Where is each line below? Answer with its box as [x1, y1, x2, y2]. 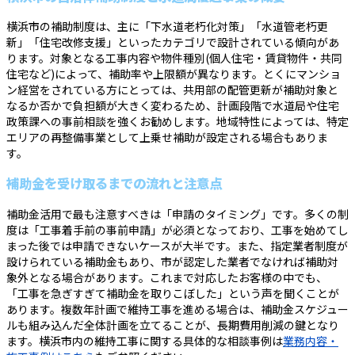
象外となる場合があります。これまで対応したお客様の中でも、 [6, 269, 327, 285]
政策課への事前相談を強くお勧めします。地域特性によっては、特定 [6, 113, 349, 129]
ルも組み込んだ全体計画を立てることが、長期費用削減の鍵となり [6, 316, 339, 333]
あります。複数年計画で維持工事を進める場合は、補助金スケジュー [6, 300, 349, 317]
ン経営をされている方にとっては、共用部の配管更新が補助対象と [6, 81, 338, 97]
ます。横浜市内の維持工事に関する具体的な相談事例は [6, 332, 283, 349]
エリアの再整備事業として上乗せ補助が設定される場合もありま [6, 128, 328, 145]
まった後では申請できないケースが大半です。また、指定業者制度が [6, 237, 348, 254]
